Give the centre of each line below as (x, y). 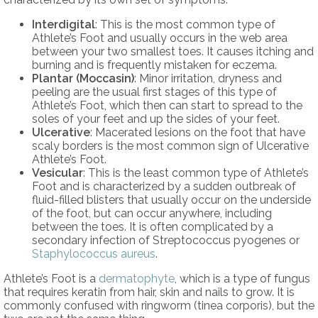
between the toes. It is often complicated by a (153, 227)
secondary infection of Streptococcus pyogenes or (166, 241)
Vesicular (57, 173)
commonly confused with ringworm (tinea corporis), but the (159, 306)
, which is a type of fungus (242, 279)
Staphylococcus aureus (94, 254)
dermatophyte (137, 279)
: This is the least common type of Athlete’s (196, 173)
